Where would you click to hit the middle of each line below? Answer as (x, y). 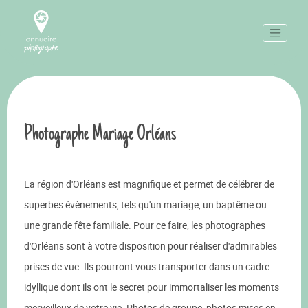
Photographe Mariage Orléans (100, 133)
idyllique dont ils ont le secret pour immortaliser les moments (152, 287)
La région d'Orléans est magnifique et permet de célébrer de (149, 184)
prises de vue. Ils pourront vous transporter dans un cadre (147, 266)
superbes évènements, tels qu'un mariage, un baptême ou (145, 205)
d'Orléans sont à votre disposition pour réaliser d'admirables (151, 246)
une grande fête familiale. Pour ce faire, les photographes (145, 225)
